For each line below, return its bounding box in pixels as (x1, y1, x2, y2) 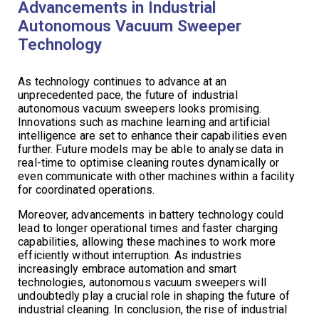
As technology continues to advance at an (18, 75, 227, 89)
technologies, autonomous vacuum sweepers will (18, 276, 266, 290)
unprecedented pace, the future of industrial (18, 88, 238, 103)
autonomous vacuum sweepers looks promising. (18, 102, 262, 116)
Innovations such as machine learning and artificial (18, 115, 271, 130)
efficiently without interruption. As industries (18, 249, 241, 263)
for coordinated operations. (18, 183, 155, 197)
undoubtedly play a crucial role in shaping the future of (18, 289, 290, 303)
